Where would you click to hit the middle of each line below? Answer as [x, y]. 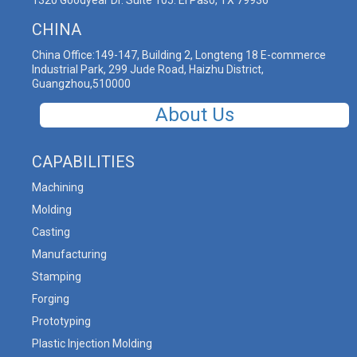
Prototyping [61, 322]
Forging [51, 299]
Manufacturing [69, 255]
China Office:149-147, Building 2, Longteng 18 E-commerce [179, 55]
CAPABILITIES [83, 162]
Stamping [57, 277]
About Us [194, 115]
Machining [58, 188]
